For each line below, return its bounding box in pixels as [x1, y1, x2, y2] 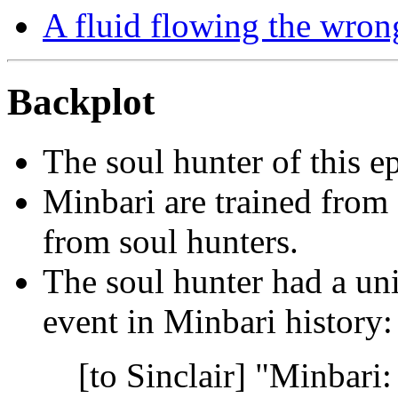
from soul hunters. [43, 222, 298, 261]
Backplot [7, 81, 155, 123]
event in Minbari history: [43, 302, 393, 341]
